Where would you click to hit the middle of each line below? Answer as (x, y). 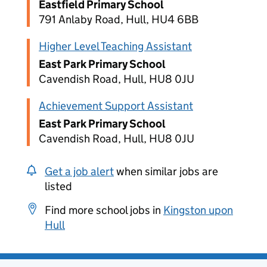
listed (58, 186)
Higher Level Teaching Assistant (115, 46)
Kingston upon (198, 210)
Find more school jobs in (104, 210)
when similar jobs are (166, 171)
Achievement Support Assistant (116, 106)
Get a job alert (79, 171)
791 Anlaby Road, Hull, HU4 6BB (119, 19)
